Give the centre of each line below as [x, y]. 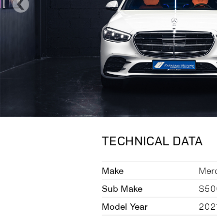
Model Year [125, 206]
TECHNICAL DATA [152, 141]
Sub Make [122, 188]
